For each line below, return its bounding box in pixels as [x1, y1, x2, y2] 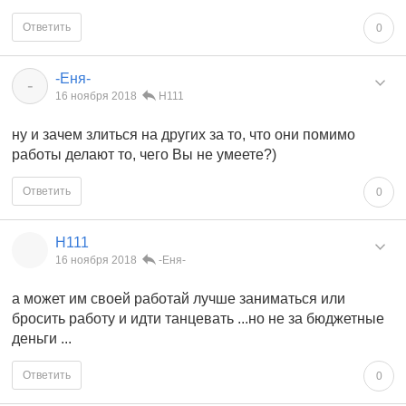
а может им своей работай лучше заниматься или [12, 291, 345, 307]
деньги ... [12, 331, 72, 347]
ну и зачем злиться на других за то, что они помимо [12, 127, 355, 143]
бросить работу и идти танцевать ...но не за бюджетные [12, 311, 384, 327]
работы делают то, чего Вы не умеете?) [12, 147, 276, 163]
